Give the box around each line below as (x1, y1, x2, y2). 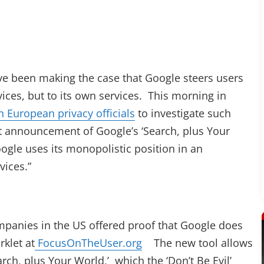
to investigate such (135, 106, 231, 120)
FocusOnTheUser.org (35, 236, 142, 250)
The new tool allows (142, 236, 253, 250)
